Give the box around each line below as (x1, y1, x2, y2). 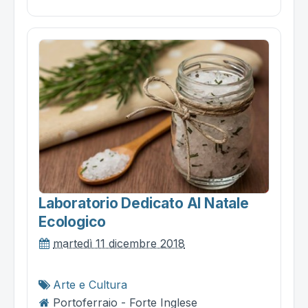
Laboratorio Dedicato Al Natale (38, 194, 249, 212)
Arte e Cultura (53, 277, 127, 291)
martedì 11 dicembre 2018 (53, 236, 185, 250)
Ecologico (38, 212, 107, 230)
